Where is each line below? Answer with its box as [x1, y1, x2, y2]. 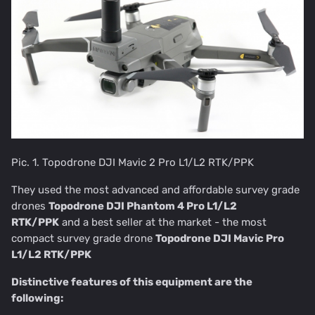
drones [11, 200, 49, 213]
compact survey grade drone [11, 232, 155, 245]
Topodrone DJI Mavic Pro [155, 232, 284, 245]
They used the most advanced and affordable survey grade [11, 184, 300, 197]
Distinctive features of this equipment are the [11, 276, 252, 289]
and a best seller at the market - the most [59, 216, 266, 229]
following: [11, 292, 63, 305]
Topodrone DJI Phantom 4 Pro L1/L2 [49, 200, 237, 213]
